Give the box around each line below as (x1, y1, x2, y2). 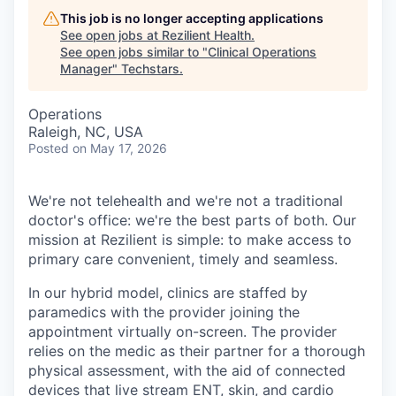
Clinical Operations (208, 44, 316, 59)
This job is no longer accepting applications (60, 11, 324, 26)
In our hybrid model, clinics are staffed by (28, 284, 308, 301)
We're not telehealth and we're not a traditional (28, 192, 343, 209)
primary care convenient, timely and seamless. (28, 250, 338, 268)
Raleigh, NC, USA (28, 123, 143, 141)
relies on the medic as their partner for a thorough (28, 342, 365, 360)
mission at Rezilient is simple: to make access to (28, 231, 352, 248)
